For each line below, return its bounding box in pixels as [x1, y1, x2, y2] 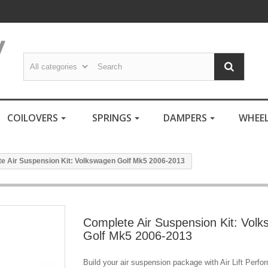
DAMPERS [163, 111, 209, 124]
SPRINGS [90, 111, 134, 124]
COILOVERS [7, 111, 60, 124]
